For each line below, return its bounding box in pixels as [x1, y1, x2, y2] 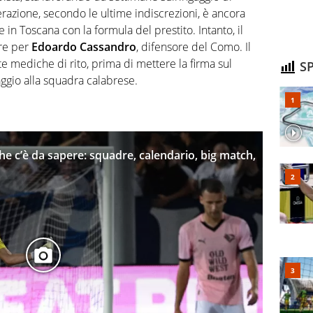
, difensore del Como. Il [136, 39, 251, 55]
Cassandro [80, 39, 136, 55]
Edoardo [31, 39, 77, 55]
